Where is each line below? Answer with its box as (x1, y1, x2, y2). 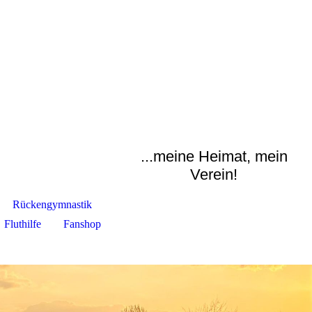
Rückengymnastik (12, 198, 92, 210)
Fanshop (63, 218, 101, 230)
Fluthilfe (3, 218, 41, 230)
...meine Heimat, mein (140, 148, 288, 165)
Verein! (190, 166, 238, 183)
